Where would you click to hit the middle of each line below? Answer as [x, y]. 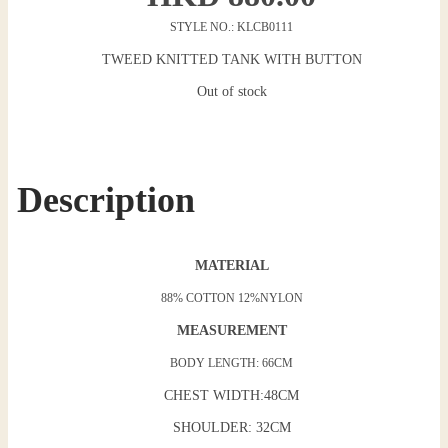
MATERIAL [231, 265]
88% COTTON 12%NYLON [231, 298]
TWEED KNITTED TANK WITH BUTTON [231, 59]
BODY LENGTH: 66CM [232, 363]
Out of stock [231, 91]
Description [105, 199]
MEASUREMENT [231, 330]
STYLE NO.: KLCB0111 [232, 27]
